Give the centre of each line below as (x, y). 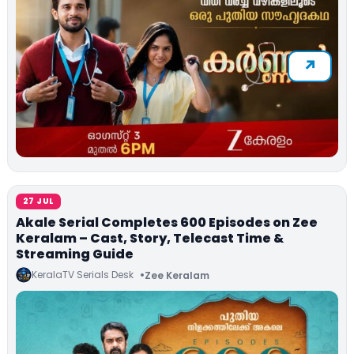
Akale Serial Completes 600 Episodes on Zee (167, 223)
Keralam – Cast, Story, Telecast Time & (150, 239)
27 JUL (39, 201)
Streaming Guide (75, 254)
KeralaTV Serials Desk (83, 275)
